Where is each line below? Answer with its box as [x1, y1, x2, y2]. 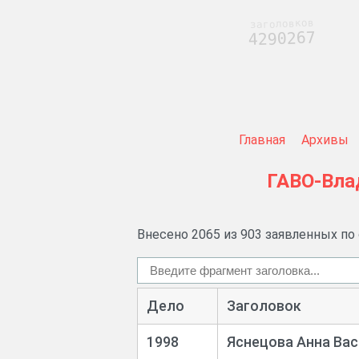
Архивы [301, 132, 349, 147]
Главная [238, 132, 285, 147]
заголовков [248, 16, 314, 31]
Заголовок [226, 297, 301, 315]
